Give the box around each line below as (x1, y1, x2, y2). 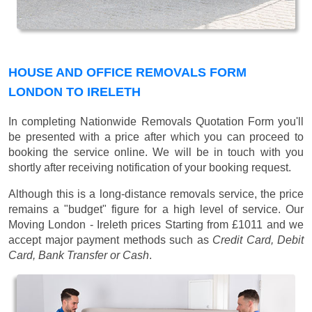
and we (263, 219, 304, 231)
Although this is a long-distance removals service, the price (8, 188, 304, 201)
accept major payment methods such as (8, 234, 212, 247)
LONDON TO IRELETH (8, 85, 141, 100)
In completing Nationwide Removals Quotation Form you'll (8, 116, 304, 128)
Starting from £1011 (164, 219, 263, 231)
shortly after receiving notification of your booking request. (8, 162, 291, 174)
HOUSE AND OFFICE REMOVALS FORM (8, 65, 247, 80)
